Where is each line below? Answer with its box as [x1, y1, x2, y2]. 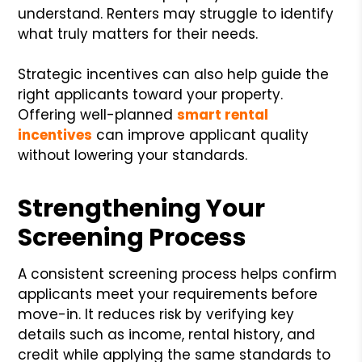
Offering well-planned [18, 104, 174, 124]
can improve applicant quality [92, 124, 309, 145]
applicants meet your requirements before [18, 284, 318, 304]
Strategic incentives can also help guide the [18, 64, 330, 84]
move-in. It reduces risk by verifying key [18, 304, 295, 324]
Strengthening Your [18, 191, 266, 225]
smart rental [177, 104, 269, 124]
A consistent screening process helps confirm [18, 263, 338, 284]
